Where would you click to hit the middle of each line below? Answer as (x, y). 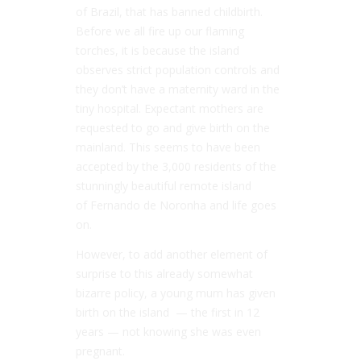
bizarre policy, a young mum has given (176, 293)
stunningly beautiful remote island (164, 185)
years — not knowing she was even (168, 331)
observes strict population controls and (178, 69)
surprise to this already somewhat (164, 273)
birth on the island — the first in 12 (168, 312)
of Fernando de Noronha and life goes (176, 205)
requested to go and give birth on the (173, 127)
